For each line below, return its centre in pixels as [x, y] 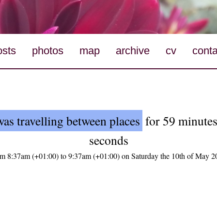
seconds [108, 140]
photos [48, 51]
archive [132, 51]
